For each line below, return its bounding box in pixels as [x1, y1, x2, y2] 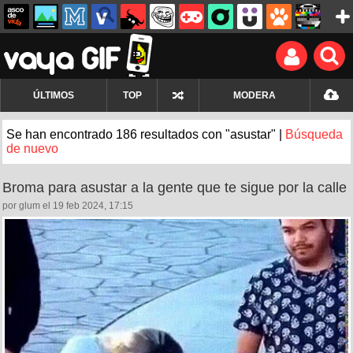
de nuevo [6, 142, 58, 155]
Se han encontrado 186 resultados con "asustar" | [6, 128, 285, 141]
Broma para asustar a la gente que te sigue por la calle [2, 180, 347, 195]
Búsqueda [285, 128, 343, 141]
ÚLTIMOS [33, 90, 74, 101]
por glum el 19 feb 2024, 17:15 [2, 200, 133, 211]
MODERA [233, 90, 276, 101]
